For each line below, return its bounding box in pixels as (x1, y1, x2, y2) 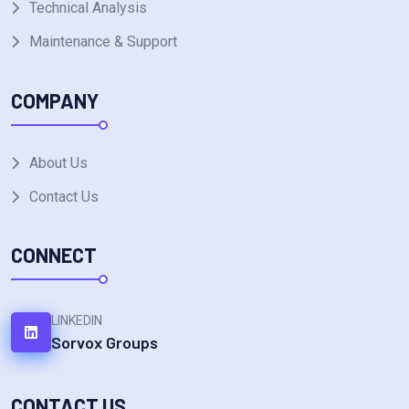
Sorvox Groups (51, 332, 158, 353)
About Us (29, 153, 88, 172)
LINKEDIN (51, 313, 102, 329)
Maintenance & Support (29, 33, 177, 51)
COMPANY (11, 88, 99, 112)
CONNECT (11, 243, 97, 267)
